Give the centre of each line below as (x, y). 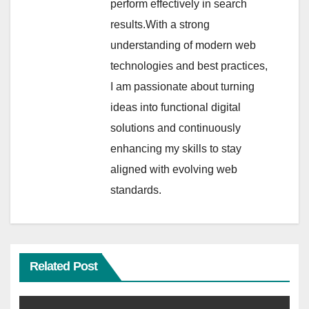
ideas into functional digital (176, 108)
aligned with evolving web (174, 170)
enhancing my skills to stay (176, 149)
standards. (136, 190)
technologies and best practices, (189, 66)
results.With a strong (160, 25)
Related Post (63, 266)
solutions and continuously (176, 128)
